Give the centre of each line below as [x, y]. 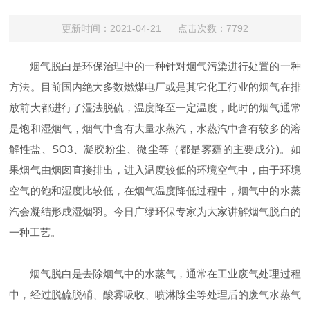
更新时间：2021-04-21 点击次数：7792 [155, 29]
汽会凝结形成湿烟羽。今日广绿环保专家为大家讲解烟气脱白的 [155, 212]
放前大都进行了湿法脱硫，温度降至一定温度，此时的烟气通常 [155, 108]
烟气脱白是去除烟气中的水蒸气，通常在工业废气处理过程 [165, 274]
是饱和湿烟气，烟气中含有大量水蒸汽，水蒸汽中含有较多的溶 [155, 129]
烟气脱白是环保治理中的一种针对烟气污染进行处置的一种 [165, 66]
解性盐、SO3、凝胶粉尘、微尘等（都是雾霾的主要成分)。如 [155, 149]
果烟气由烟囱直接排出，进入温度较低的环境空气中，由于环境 [155, 170]
